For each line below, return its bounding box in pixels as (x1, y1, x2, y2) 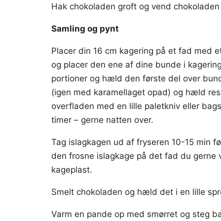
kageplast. (51, 165, 92, 175)
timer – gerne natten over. (51, 115, 153, 125)
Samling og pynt (51, 24, 119, 34)
